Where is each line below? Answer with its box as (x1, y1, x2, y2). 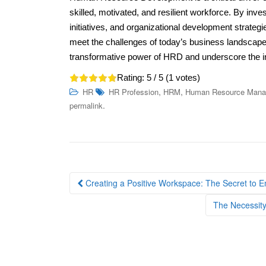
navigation (69, 186, 145, 210)
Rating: (117, 72, 147, 83)
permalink (69, 99, 103, 111)
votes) (173, 72, 200, 83)
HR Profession (109, 85, 159, 97)
